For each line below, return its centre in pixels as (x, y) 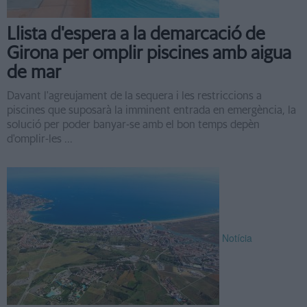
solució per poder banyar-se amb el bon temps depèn (133, 125)
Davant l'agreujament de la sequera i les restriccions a (134, 96)
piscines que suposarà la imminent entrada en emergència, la (151, 110)
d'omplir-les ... (40, 139)
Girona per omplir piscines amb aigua (149, 53)
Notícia (237, 238)
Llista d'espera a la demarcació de (136, 34)
